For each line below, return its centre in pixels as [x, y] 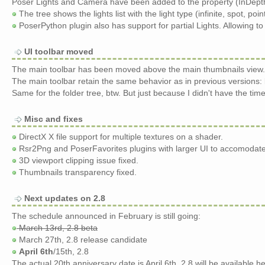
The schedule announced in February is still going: [106, 216]
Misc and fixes [54, 119]
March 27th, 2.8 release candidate [82, 240]
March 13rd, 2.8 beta [57, 228]
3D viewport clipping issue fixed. [77, 160]
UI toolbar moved [59, 51]
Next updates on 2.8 [65, 198]
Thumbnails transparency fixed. [77, 172]
